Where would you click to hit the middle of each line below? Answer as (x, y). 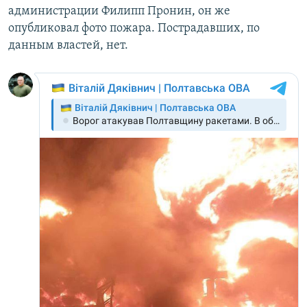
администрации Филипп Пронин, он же (119, 12)
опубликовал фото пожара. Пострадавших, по (134, 29)
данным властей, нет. (68, 46)
